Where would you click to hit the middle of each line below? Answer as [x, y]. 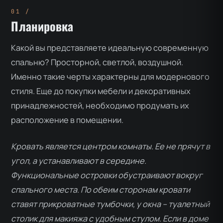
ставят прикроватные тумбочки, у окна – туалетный [111, 204]
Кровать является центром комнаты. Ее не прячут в [111, 147]
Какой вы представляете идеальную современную [110, 48]
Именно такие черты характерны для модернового [111, 76]
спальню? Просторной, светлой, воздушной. [97, 62]
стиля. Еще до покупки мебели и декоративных [101, 91]
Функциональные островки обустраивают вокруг [107, 175]
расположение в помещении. [67, 120]
